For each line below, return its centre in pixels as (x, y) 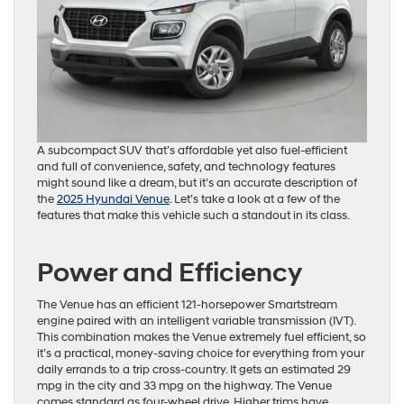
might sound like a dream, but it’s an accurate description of (197, 184)
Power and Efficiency (170, 273)
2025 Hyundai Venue (113, 200)
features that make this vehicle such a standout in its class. (193, 216)
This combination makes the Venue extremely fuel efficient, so (202, 338)
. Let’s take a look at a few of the (255, 200)
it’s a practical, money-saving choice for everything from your (201, 354)
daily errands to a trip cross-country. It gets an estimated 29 (194, 370)
